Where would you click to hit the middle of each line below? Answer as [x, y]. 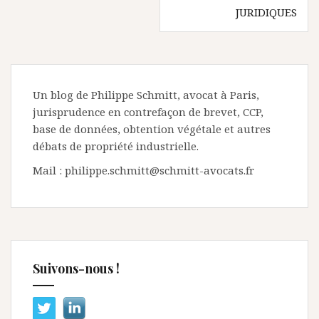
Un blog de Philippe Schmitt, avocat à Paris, [146, 95]
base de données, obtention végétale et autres [152, 129]
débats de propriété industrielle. [116, 146]
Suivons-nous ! [76, 268]
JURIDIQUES [266, 12]
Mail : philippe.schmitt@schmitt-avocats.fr [143, 170]
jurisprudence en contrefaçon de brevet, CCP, [148, 112]
